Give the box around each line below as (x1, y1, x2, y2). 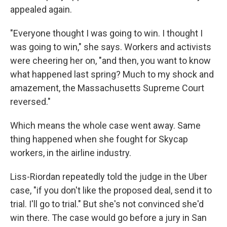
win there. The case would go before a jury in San (10, 212, 207, 223)
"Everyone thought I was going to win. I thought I (10, 28, 203, 39)
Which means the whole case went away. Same (10, 120, 201, 131)
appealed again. (10, 4, 72, 15)
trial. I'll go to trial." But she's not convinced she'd (10, 199, 204, 209)
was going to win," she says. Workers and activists (10, 42, 211, 52)
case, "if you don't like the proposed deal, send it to (10, 185, 212, 196)
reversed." (10, 96, 51, 107)
